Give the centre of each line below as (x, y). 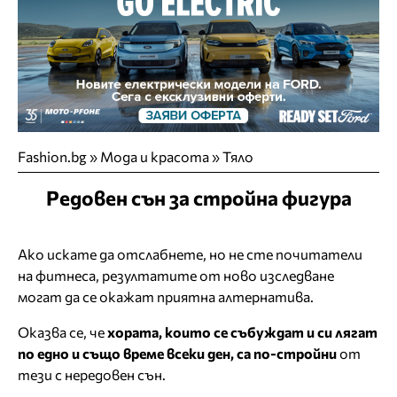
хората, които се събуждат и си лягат (242, 332)
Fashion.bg (52, 157)
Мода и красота (155, 157)
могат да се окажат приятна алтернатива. (166, 297)
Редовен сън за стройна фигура (198, 198)
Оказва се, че (62, 332)
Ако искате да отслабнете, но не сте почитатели (190, 254)
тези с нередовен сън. (92, 375)
